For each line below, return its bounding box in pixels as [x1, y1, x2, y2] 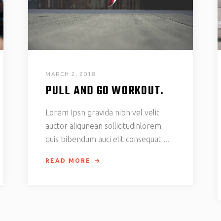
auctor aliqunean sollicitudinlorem [45, 121, 162, 131]
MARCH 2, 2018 [45, 71, 96, 77]
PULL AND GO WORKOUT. [45, 82, 164, 101]
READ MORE [45, 157, 91, 164]
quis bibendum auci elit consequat [45, 135, 164, 144]
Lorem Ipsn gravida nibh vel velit [45, 108, 160, 117]
